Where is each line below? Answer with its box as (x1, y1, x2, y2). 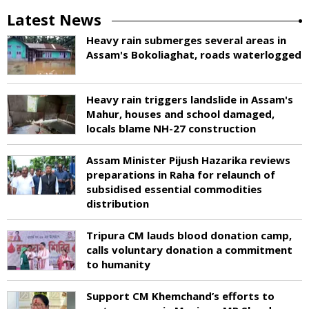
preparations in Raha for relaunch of (86, 167, 275, 181)
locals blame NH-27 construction (86, 121, 256, 135)
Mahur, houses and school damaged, (86, 106, 275, 121)
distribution (86, 196, 149, 210)
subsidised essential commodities (86, 181, 262, 196)
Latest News (7, 8, 101, 30)
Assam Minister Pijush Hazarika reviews (86, 152, 290, 167)
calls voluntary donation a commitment (86, 242, 292, 257)
